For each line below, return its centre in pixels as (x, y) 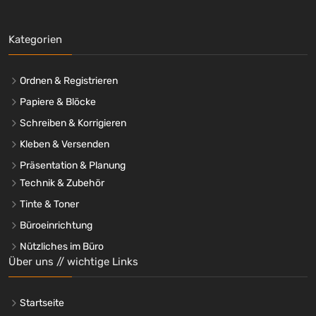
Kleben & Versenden (65, 144)
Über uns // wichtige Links (73, 261)
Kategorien (35, 39)
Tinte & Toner (49, 204)
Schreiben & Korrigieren (73, 123)
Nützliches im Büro (62, 246)
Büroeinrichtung (56, 225)
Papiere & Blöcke (58, 102)
